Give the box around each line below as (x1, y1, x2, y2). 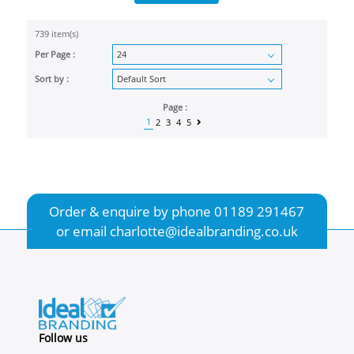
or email (55, 221, 110, 240)
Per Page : (34, 47, 75, 60)
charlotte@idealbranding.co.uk (109, 221, 298, 240)
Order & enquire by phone (49, 201, 215, 220)
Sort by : (34, 72, 69, 85)
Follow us (38, 330, 88, 345)
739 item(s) (34, 27, 78, 40)
